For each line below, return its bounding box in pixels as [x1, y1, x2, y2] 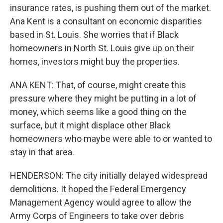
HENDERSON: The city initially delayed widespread [10, 170, 208, 181]
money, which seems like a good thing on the [10, 107, 187, 117]
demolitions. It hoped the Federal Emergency [10, 184, 186, 194]
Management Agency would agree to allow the [10, 197, 192, 208]
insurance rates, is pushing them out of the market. [10, 2, 211, 13]
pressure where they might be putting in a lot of [10, 93, 197, 104]
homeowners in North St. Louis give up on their [10, 43, 194, 53]
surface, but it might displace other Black [10, 120, 171, 130]
